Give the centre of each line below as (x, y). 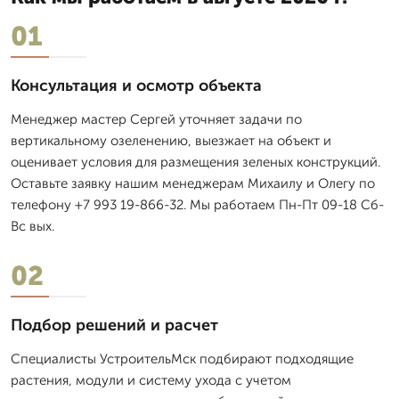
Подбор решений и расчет (114, 325)
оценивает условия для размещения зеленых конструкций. (195, 162)
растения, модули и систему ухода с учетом (151, 380)
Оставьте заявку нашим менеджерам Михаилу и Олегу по (193, 183)
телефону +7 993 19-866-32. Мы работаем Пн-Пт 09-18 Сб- (197, 204)
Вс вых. (33, 226)
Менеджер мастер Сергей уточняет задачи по (156, 119)
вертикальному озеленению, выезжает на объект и (171, 140)
